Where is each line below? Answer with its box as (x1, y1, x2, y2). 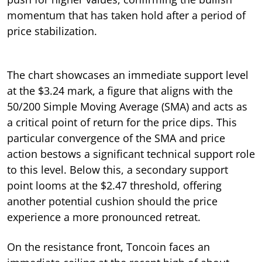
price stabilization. (7, 23, 97, 38)
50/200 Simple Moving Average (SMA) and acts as (7, 99, 247, 113)
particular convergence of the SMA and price (7, 130, 225, 145)
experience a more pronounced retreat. (7, 209, 201, 224)
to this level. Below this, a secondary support (7, 162, 228, 177)
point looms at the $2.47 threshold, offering (7, 178, 222, 192)
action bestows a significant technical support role (7, 146, 255, 161)
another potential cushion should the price (7, 194, 218, 208)
